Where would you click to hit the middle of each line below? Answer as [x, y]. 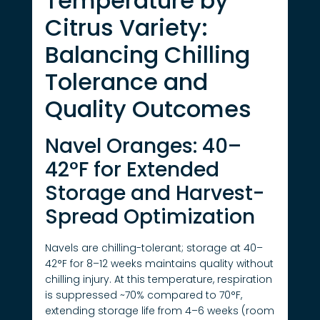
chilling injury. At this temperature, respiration [158, 280]
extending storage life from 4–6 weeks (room [159, 311]
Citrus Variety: [126, 28]
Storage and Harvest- [154, 194]
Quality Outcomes [148, 109]
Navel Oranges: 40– [143, 146]
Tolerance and [126, 82]
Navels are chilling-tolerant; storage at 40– [154, 248]
